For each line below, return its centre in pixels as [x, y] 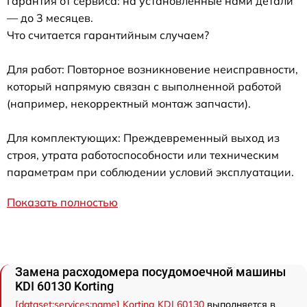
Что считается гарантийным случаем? [108, 35]
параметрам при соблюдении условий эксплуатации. [150, 172]
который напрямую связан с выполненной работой [144, 86]
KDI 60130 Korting [64, 286]
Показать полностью [62, 202]
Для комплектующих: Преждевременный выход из [143, 137]
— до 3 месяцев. [50, 17]
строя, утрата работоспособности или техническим [143, 155]
